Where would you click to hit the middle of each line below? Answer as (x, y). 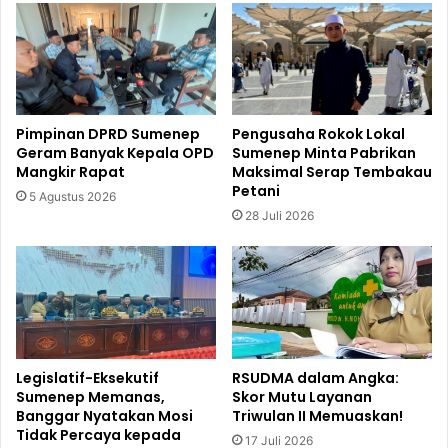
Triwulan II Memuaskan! (317, 416)
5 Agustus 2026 (72, 197)
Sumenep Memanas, (90, 396)
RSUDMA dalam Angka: (315, 378)
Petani (256, 191)
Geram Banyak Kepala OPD (115, 153)
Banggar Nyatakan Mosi (104, 415)
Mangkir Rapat (70, 172)
